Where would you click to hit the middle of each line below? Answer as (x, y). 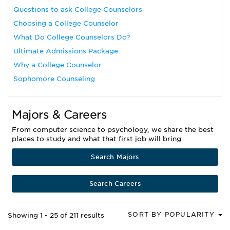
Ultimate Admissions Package (66, 51)
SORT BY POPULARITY (172, 214)
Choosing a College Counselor (66, 23)
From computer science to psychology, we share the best (113, 130)
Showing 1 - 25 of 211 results (56, 215)
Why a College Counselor (57, 65)
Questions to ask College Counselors (78, 9)
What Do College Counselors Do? (72, 37)
